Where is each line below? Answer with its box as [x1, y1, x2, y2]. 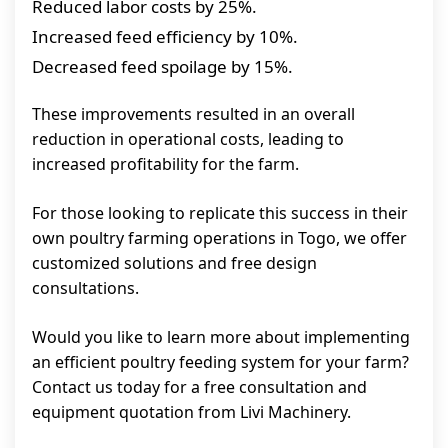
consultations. [32, 277, 139, 300]
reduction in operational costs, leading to [32, 128, 344, 151]
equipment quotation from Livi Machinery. [32, 401, 351, 424]
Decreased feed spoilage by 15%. [32, 55, 293, 79]
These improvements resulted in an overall [32, 103, 355, 126]
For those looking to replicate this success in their [32, 202, 408, 225]
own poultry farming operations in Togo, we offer [32, 227, 407, 250]
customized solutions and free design [32, 252, 317, 275]
